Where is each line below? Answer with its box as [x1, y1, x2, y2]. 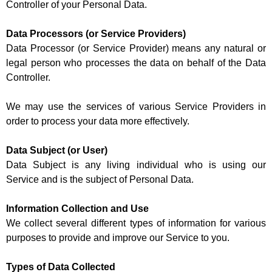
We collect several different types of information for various [6, 218, 266, 229]
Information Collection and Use [6, 203, 149, 214]
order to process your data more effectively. [6, 116, 189, 127]
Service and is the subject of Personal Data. [6, 174, 194, 185]
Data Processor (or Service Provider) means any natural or [6, 43, 266, 54]
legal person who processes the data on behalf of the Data [6, 58, 266, 69]
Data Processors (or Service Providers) [6, 29, 186, 39]
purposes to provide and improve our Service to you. [6, 233, 229, 243]
